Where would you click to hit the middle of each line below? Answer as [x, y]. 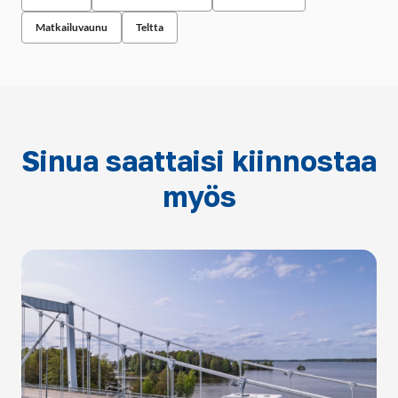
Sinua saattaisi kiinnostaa [199, 161]
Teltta [150, 27]
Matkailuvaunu [72, 27]
